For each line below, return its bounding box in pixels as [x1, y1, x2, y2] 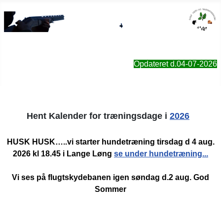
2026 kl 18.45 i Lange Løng [13, 149, 112, 158]
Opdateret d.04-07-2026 [134, 60, 217, 69]
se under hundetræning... [114, 149, 208, 158]
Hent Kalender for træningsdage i [27, 111, 170, 121]
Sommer [95, 185, 126, 194]
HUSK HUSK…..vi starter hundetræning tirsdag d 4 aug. [6, 138, 215, 147]
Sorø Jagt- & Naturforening [4, 34, 98, 42]
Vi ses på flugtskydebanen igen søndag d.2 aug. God [12, 173, 209, 182]
